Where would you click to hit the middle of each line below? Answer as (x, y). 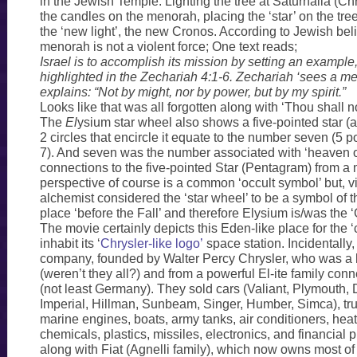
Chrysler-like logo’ (151, 244)
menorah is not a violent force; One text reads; (168, 47)
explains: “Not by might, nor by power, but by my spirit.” (194, 92)
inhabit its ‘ (70, 244)
